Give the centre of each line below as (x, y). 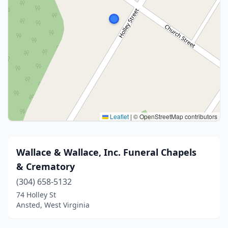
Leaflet (119, 116)
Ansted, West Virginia (53, 205)
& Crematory (46, 166)
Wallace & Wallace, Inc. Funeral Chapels (106, 152)
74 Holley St (36, 195)
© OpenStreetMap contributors (175, 116)
